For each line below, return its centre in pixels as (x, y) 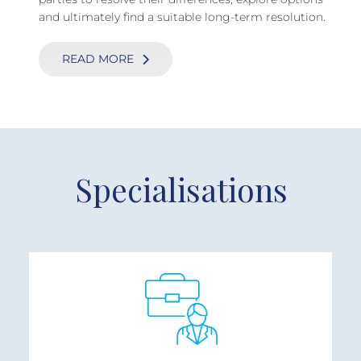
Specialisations (181, 190)
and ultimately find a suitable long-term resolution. (182, 17)
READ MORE (98, 59)
